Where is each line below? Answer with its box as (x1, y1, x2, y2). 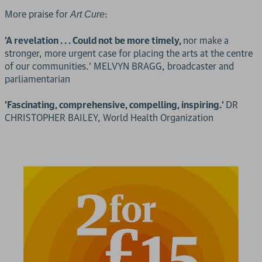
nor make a (183, 35, 229, 47)
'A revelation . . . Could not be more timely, (5, 35, 183, 47)
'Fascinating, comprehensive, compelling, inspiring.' (5, 99, 226, 111)
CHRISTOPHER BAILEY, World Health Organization (5, 112, 213, 124)
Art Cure (70, 9, 105, 20)
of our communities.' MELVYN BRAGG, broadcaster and (5, 60, 234, 73)
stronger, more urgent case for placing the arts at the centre (5, 47, 253, 60)
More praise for (5, 8, 70, 20)
